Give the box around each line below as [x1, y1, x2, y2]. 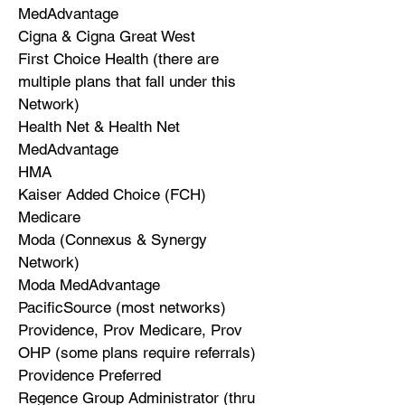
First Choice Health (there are [18, 50, 219, 68]
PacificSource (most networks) [18, 298, 226, 316]
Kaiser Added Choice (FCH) [18, 185, 206, 203]
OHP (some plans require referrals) [18, 344, 256, 362]
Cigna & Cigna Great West [18, 27, 195, 45]
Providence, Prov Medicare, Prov [18, 321, 242, 339]
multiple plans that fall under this [18, 72, 236, 90]
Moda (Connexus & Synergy [18, 231, 207, 249]
